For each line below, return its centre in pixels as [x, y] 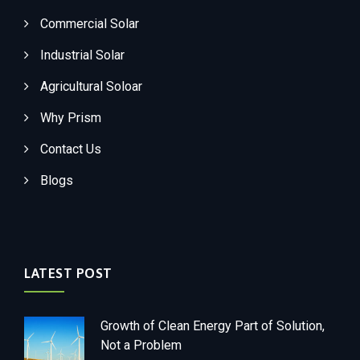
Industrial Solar [82, 55]
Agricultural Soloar [91, 86]
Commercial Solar [90, 24]
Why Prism [71, 118]
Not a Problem [141, 345]
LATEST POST [68, 273]
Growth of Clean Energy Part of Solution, [213, 326]
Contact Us [71, 149]
